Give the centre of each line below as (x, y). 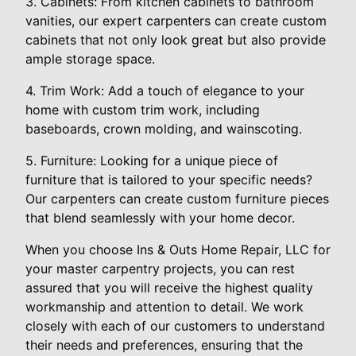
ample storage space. (90, 58)
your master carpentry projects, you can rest (160, 268)
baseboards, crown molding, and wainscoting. (164, 128)
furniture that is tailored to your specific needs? (169, 179)
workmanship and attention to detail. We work (164, 306)
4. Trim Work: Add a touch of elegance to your (165, 90)
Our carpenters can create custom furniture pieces (177, 198)
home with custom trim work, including (143, 109)
